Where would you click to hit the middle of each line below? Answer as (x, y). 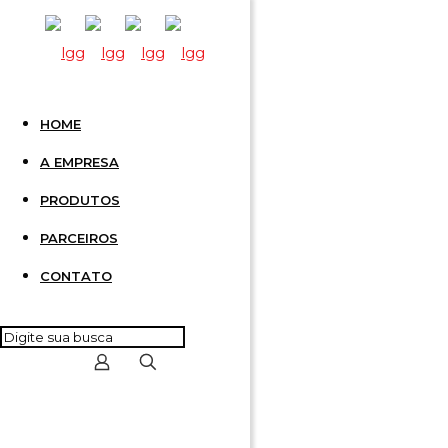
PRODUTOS (80, 200)
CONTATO (76, 276)
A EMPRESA (79, 162)
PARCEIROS (79, 238)
